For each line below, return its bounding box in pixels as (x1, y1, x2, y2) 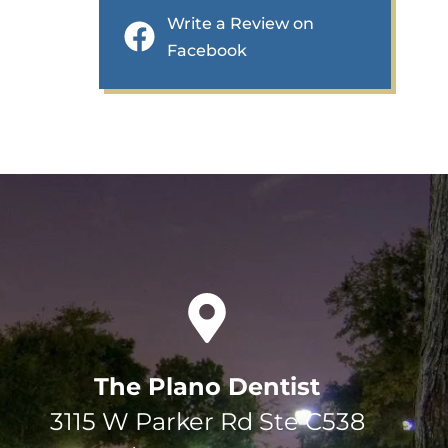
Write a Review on (167, 13, 315, 33)
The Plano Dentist (94, 372, 321, 402)
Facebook (167, 40, 248, 60)
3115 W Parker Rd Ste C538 (49, 407, 365, 437)
